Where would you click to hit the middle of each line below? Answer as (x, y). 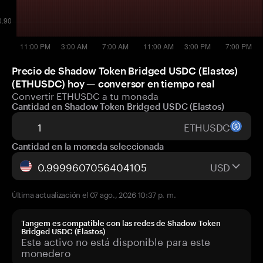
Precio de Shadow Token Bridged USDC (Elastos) (125, 70)
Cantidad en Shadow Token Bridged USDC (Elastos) (118, 106)
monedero (46, 252)
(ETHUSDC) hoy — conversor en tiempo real (113, 83)
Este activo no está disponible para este (116, 241)
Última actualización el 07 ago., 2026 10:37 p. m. (94, 194)
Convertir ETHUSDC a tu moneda (85, 95)
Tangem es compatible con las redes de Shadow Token (121, 223)
